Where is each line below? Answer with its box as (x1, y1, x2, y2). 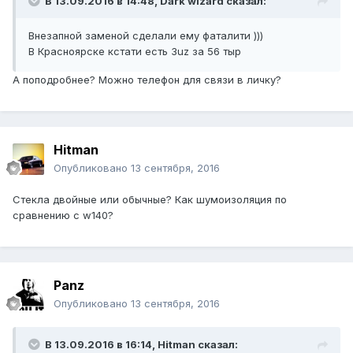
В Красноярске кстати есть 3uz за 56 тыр (28, 45, 241, 58)
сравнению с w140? (13, 209, 113, 222)
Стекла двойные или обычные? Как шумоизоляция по (13, 193, 287, 206)
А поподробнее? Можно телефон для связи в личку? (13, 73, 281, 87)
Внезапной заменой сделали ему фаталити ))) (28, 29, 263, 43)
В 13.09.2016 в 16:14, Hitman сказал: (45, 338, 238, 351)
